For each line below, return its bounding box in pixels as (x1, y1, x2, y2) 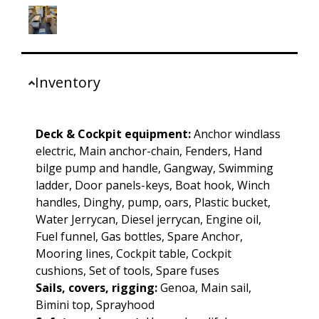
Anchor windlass (191, 126, 281, 142)
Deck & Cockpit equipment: (36, 126, 191, 142)
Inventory (35, 73, 101, 93)
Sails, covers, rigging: (36, 280, 157, 296)
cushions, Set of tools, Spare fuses (36, 263, 219, 279)
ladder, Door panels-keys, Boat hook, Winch (36, 177, 270, 194)
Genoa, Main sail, (157, 280, 251, 296)
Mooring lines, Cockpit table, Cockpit (36, 246, 231, 262)
